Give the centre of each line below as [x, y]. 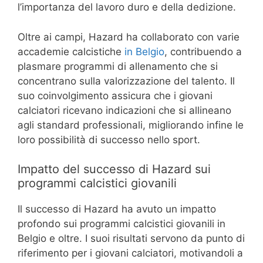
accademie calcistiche [71, 51]
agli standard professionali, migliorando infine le [131, 125]
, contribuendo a [203, 51]
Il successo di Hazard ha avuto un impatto [117, 209]
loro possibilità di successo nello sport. [109, 139]
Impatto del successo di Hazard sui [114, 169]
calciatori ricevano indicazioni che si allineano [124, 110]
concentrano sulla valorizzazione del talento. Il [126, 81]
